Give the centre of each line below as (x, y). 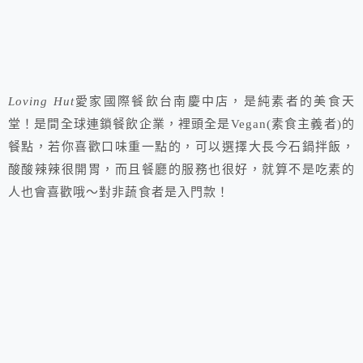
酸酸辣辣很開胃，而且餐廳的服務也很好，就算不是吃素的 (181, 170)
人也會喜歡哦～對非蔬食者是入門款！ (119, 192)
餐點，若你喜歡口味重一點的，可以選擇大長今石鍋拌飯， (181, 147)
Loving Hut (41, 102)
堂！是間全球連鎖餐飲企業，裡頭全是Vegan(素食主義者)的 (181, 124)
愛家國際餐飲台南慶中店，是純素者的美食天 (215, 102)
